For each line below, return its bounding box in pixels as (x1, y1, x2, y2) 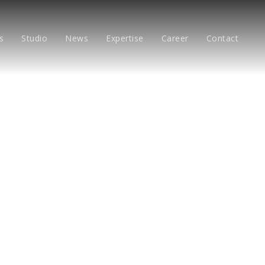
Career (161, 33, 189, 44)
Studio (21, 33, 47, 44)
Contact (206, 33, 238, 44)
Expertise (106, 33, 144, 44)
